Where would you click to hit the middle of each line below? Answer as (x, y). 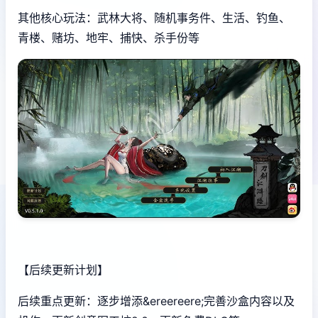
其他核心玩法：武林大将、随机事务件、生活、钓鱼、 (154, 17)
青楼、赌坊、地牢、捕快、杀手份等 (109, 37)
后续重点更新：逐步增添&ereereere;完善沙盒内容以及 (156, 301)
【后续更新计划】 (63, 269)
